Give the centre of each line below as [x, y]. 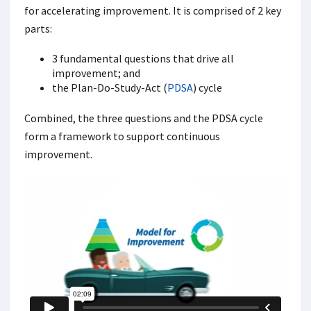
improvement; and [96, 73]
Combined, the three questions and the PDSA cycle [144, 118]
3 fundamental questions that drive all [143, 58]
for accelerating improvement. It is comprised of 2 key [153, 10]
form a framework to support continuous [122, 136]
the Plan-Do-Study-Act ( [110, 87]
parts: [38, 28]
